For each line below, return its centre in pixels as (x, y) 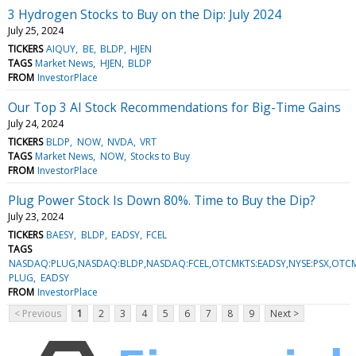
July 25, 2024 (36, 30)
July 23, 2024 (36, 216)
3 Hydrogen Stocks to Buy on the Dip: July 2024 (145, 14)
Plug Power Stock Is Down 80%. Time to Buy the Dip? (162, 200)
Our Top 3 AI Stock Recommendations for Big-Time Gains (174, 107)
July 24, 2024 (36, 123)
